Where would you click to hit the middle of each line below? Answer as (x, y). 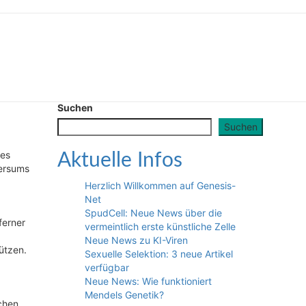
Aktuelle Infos (120, 161)
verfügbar (107, 267)
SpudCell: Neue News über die (153, 213)
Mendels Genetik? (124, 295)
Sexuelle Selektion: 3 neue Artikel (158, 254)
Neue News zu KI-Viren (136, 240)
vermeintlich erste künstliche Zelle (160, 226)
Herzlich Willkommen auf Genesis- (160, 185)
